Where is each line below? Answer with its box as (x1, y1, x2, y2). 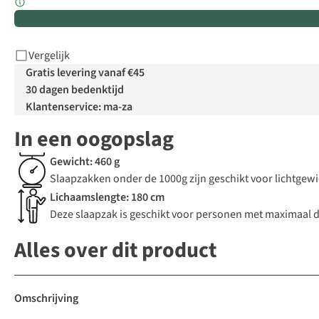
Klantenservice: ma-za (26, 99, 132, 115)
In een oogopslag (14, 124, 174, 155)
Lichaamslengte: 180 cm (50, 189, 164, 206)
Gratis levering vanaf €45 (26, 65, 145, 81)
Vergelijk (28, 48, 70, 64)
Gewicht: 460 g (50, 154, 120, 170)
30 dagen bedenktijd (26, 82, 124, 98)
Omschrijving (14, 291, 78, 307)
